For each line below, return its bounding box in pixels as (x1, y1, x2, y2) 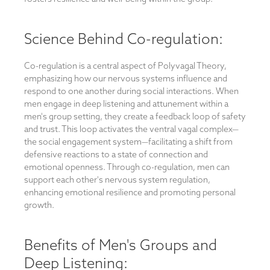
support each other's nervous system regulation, (24, 174, 210, 185)
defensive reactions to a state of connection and (24, 149, 208, 160)
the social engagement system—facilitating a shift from (24, 136, 233, 147)
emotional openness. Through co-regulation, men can (24, 162, 230, 172)
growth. (24, 199, 54, 210)
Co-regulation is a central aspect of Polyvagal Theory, (24, 60, 227, 71)
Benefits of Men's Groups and (24, 236, 217, 254)
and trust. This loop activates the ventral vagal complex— (24, 124, 239, 134)
